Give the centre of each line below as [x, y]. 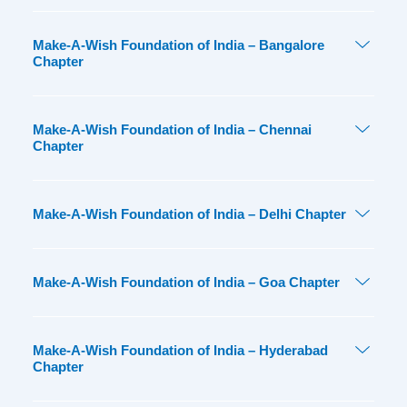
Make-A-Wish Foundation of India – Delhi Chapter [189, 214]
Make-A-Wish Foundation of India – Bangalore [178, 45]
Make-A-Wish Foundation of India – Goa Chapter [186, 283]
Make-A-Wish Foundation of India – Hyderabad [180, 351]
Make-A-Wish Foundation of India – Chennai [172, 130]
